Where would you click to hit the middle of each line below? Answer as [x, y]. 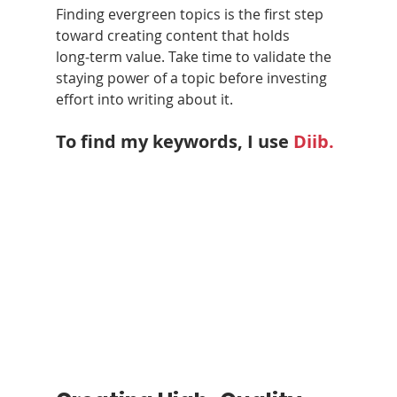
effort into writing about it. [144, 100]
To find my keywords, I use [174, 142]
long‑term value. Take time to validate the [195, 57]
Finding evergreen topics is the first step [191, 15]
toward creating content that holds [174, 36]
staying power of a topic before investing [193, 78]
